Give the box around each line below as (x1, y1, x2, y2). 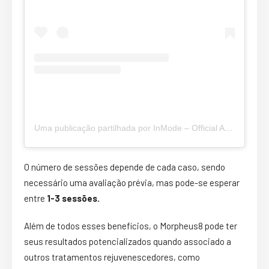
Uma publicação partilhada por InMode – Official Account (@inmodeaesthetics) (225, 122, 233, 133)
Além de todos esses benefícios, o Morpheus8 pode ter (24, 220, 237, 231)
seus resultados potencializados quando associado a (24, 235, 231, 247)
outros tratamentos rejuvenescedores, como (24, 251, 200, 262)
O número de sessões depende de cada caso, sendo (24, 161, 225, 172)
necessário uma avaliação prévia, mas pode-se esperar (24, 177, 240, 188)
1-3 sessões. (45, 192, 100, 204)
